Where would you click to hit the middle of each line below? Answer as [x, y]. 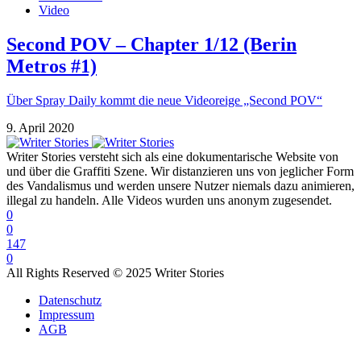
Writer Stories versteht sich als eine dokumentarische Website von [172, 157]
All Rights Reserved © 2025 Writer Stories [115, 273]
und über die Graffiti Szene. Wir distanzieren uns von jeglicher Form [180, 172]
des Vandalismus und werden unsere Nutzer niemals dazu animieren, [180, 186]
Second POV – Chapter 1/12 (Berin [151, 45]
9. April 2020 [40, 128]
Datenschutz [70, 301]
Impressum [66, 315]
